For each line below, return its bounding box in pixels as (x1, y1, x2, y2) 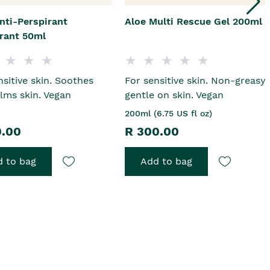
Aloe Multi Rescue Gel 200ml (125, 16, 263, 28)
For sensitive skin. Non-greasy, (125, 75, 268, 87)
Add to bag (140, 155, 193, 168)
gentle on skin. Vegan (125, 89, 224, 101)
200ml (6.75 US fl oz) (125, 108, 213, 119)
